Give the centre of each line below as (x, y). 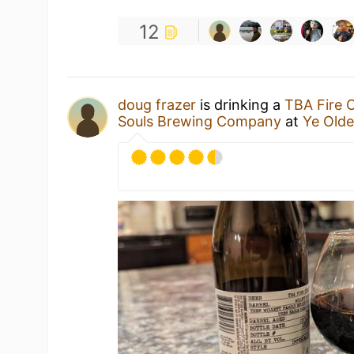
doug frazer (157, 105)
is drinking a (241, 105)
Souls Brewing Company (200, 121)
